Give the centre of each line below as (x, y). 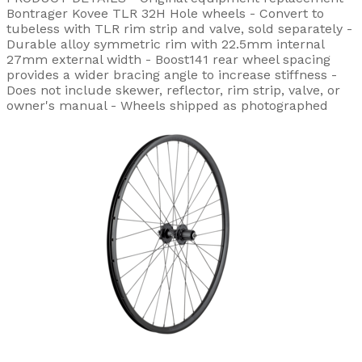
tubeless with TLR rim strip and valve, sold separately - (179, 28)
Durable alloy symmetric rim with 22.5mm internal (165, 44)
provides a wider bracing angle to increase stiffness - (172, 74)
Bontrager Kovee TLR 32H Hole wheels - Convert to (165, 13)
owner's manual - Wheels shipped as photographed (167, 105)
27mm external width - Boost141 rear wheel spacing (168, 59)
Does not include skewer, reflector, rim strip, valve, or (173, 90)
